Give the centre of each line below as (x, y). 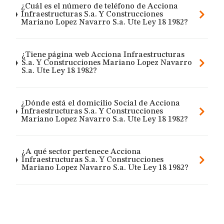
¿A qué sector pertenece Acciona (81, 152)
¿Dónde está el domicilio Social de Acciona (101, 103)
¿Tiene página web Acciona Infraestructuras (103, 55)
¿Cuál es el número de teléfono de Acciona (100, 6)
